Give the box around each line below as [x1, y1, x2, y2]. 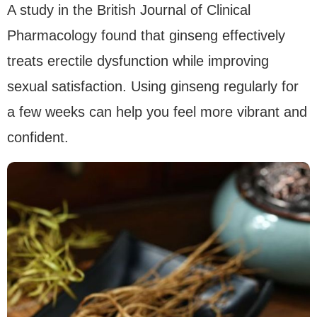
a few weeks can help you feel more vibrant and [7, 103, 307, 120]
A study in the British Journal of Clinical [7, 1, 250, 18]
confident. [7, 129, 69, 145]
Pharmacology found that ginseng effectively [7, 27, 285, 43]
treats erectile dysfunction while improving [7, 52, 269, 69]
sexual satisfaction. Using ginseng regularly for [7, 78, 299, 94]
